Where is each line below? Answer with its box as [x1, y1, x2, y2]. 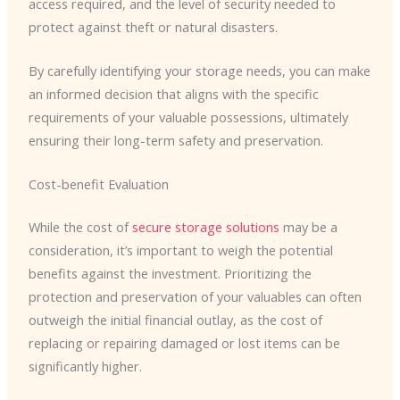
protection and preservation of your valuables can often [28, 287, 362, 306]
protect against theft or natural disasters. [28, 17, 278, 36]
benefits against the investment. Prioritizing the [28, 264, 312, 283]
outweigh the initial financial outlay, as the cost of [28, 311, 322, 329]
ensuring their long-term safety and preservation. [28, 130, 323, 149]
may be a [279, 218, 337, 237]
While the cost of [28, 218, 132, 237]
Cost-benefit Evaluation [28, 175, 169, 194]
